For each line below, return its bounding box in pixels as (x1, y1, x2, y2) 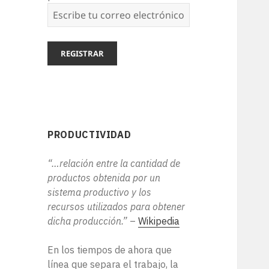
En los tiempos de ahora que (47, 244, 172, 256)
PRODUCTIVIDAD (47, 128, 131, 141)
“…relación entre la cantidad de (47, 157, 181, 170)
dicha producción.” (47, 215, 128, 228)
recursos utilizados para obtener (47, 201, 186, 213)
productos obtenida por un (47, 172, 161, 184)
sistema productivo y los (47, 186, 152, 199)
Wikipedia (138, 215, 180, 228)
